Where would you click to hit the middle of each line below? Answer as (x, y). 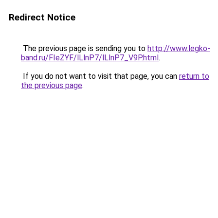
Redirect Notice (42, 17)
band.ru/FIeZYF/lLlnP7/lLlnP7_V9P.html (90, 58)
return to (194, 76)
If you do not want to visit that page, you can (100, 76)
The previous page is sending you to (84, 48)
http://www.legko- (179, 48)
